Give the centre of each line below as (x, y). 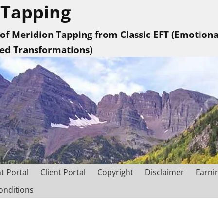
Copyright (115, 173)
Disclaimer (164, 173)
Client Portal (63, 173)
